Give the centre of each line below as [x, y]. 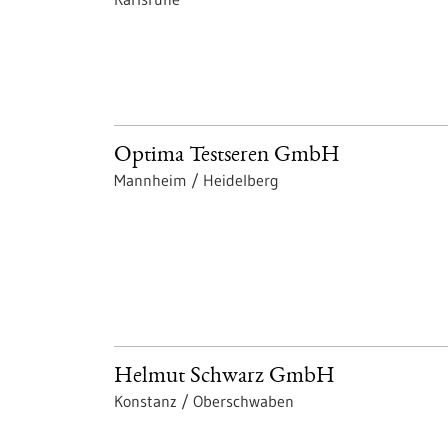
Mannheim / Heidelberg [196, 180]
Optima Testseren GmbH [227, 156]
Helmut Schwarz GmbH [224, 377]
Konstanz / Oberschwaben [204, 401]
